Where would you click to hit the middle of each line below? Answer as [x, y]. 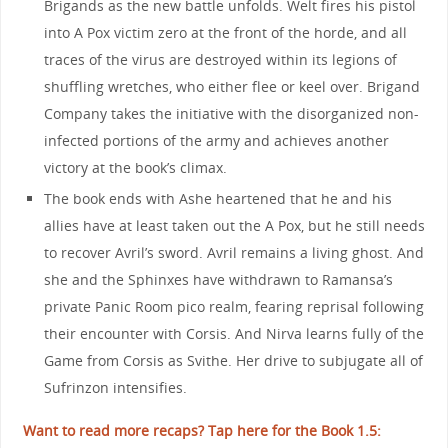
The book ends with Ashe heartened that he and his [218, 198]
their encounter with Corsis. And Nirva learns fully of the [234, 333]
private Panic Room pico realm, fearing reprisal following [234, 306]
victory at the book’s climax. [136, 167]
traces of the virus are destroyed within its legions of [221, 59]
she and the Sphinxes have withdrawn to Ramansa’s [219, 279]
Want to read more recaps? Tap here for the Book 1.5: [201, 431]
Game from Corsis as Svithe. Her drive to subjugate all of [234, 360]
